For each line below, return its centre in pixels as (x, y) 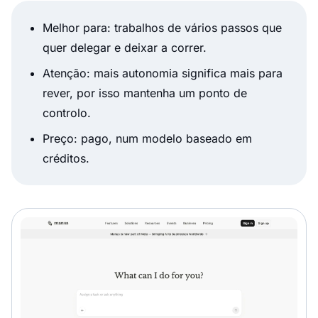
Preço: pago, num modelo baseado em (147, 139)
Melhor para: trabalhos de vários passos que (162, 28)
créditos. (66, 159)
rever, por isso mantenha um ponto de (145, 93)
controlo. (67, 113)
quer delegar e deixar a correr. (125, 48)
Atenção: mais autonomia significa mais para (163, 73)
